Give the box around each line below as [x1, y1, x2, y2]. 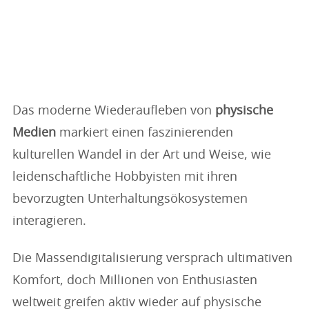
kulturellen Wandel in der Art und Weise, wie [12, 149, 271, 161]
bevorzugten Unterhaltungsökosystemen [12, 193, 248, 206]
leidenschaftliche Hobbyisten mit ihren [12, 171, 237, 183]
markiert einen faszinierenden [56, 127, 233, 139]
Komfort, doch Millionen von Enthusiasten [12, 275, 257, 287]
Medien [12, 127, 56, 139]
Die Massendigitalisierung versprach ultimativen [12, 252, 292, 265]
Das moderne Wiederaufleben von [12, 105, 215, 117]
